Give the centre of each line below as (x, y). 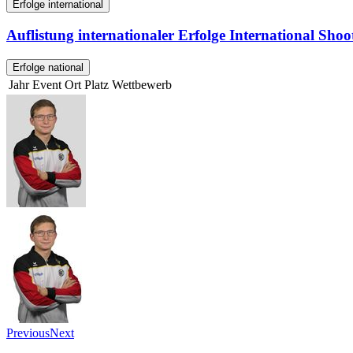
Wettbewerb (142, 85)
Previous (28, 333)
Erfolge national (48, 68)
